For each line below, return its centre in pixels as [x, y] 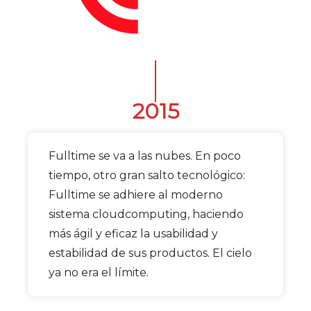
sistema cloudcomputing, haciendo [146, 214]
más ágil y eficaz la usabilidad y [133, 233]
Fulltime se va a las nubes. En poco [145, 155]
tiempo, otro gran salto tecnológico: [147, 175]
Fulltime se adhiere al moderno [136, 194]
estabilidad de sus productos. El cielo [150, 253]
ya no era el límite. [99, 272]
